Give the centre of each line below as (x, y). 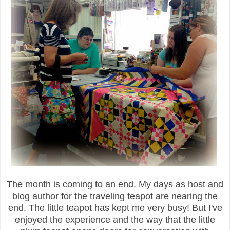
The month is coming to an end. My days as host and (115, 184)
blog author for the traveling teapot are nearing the (115, 196)
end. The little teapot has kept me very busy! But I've (115, 208)
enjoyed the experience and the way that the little (115, 219)
